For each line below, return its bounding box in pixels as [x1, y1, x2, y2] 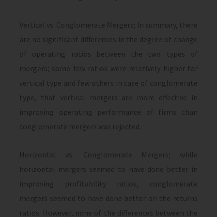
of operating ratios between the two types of [19, 49, 198, 59]
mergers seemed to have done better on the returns [19, 193, 198, 203]
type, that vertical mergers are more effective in [19, 93, 198, 102]
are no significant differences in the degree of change [19, 34, 198, 44]
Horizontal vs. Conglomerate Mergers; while [19, 150, 198, 159]
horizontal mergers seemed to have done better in [19, 164, 198, 174]
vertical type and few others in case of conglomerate [19, 78, 198, 88]
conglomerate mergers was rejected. [19, 122, 141, 131]
